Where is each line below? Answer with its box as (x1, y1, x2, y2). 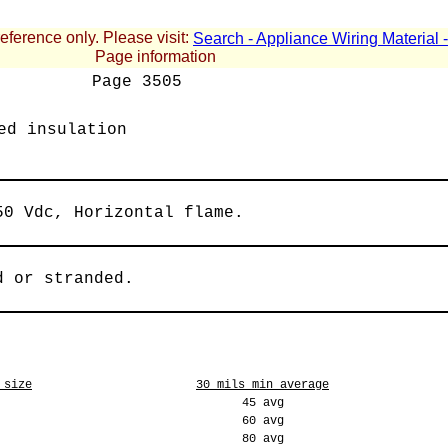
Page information (95, 47, 220, 65)
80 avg (241, 432, 284, 446)
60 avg (241, 414, 284, 428)
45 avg (241, 396, 284, 410)
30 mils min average (196, 378, 329, 392)
